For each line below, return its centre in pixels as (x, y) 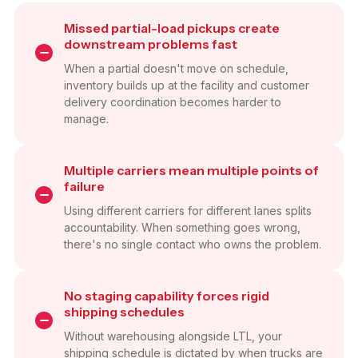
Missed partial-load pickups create (172, 28)
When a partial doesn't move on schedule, (176, 68)
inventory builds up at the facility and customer (187, 85)
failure (84, 186)
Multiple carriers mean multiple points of (191, 170)
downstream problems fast (151, 44)
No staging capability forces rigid (167, 295)
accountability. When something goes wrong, (182, 227)
